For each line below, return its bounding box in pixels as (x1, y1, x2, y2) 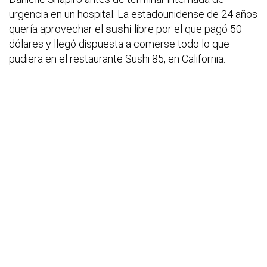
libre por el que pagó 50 (134, 23, 242, 36)
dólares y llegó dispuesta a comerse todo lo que (9, 38, 229, 51)
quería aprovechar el (9, 23, 105, 36)
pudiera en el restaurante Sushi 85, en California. (9, 52, 225, 66)
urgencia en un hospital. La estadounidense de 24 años (9, 8, 257, 21)
